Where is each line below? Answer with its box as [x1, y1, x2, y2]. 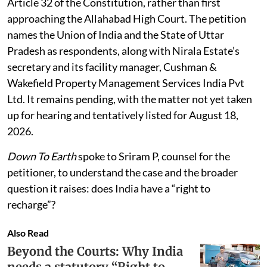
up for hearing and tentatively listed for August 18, [7, 108, 238, 122]
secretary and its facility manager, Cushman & [7, 60, 217, 73]
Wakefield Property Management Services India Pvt [7, 76, 244, 89]
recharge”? [7, 197, 55, 211]
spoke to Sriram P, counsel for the [76, 149, 230, 163]
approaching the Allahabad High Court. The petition [7, 11, 246, 25]
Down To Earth [7, 149, 76, 163]
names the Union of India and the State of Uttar [7, 27, 224, 41]
